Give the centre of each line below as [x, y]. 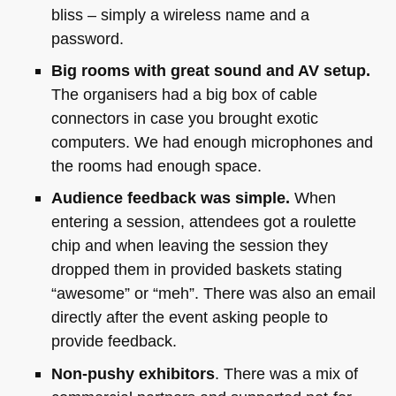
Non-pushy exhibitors [133, 373]
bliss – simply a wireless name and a [180, 14]
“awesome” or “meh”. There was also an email [213, 293]
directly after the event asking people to [189, 317]
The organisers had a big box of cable [184, 95]
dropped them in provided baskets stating [196, 270]
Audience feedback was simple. [170, 198]
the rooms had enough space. [156, 166]
